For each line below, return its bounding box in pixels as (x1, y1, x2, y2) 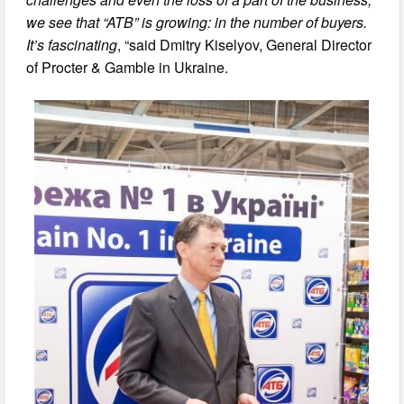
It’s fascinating (26, 33, 118, 55)
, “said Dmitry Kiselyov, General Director (117, 33, 372, 55)
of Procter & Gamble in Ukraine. (26, 56, 229, 78)
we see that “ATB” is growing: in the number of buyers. (26, 11, 368, 32)
